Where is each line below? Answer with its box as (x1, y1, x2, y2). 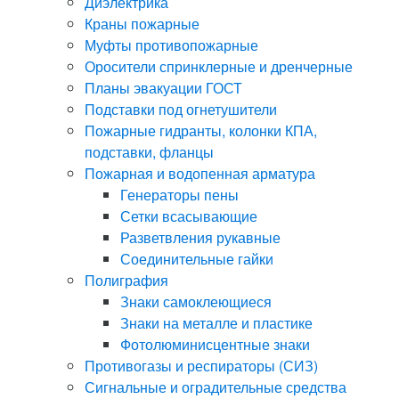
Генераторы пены (120, 184, 239, 206)
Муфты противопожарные (85, 35, 258, 56)
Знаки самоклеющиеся (120, 291, 272, 313)
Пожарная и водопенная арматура (85, 163, 315, 184)
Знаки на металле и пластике (120, 313, 313, 334)
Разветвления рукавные (120, 227, 281, 248)
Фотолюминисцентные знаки (120, 334, 310, 355)
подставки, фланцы (85, 142, 214, 163)
